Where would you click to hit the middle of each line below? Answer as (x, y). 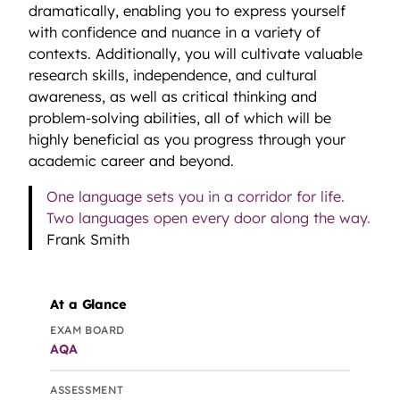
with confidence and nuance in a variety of (175, 32)
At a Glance (88, 304)
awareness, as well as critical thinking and (173, 96)
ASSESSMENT (87, 389)
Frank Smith (88, 240)
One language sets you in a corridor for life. (196, 197)
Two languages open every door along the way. (209, 218)
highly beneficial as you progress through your (187, 139)
